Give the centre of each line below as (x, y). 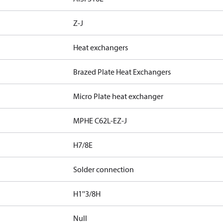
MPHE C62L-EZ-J (100, 120)
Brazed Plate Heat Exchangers (122, 72)
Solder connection (104, 169)
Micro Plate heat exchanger (118, 96)
